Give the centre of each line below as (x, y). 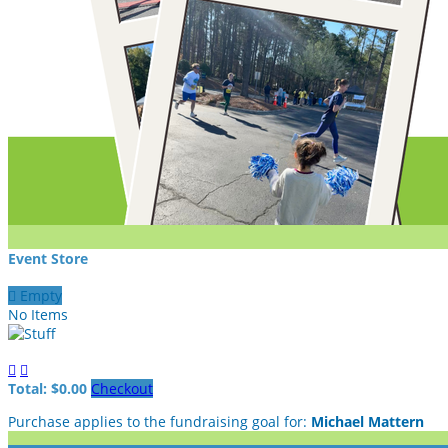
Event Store (48, 258)
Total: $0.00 (49, 388)
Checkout (122, 388)
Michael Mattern (367, 421)
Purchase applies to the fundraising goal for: (159, 421)
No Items (38, 315)
